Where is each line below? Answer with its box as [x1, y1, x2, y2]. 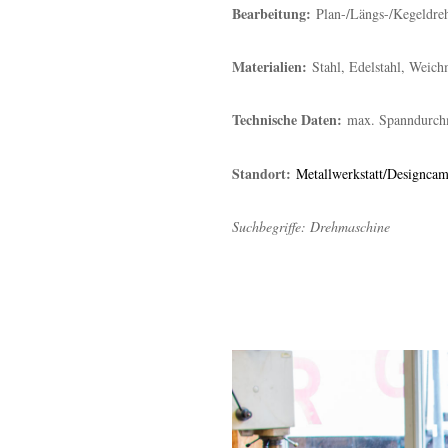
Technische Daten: [232, 109, 342, 131]
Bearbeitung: [232, 3, 316, 24]
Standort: [232, 162, 296, 184]
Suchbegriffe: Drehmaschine [232, 216, 390, 236]
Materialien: [232, 56, 312, 78]
